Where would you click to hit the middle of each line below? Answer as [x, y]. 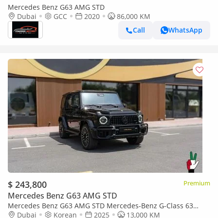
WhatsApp [185, 30]
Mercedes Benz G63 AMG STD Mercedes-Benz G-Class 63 [100, 205]
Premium [197, 183]
